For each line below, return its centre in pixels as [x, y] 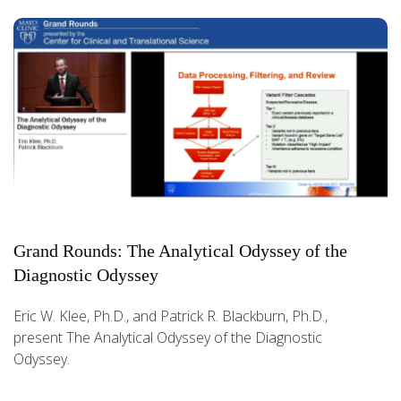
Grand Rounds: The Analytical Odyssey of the [180, 250]
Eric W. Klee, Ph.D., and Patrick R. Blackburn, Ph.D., [171, 316]
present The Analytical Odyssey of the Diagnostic [168, 337]
